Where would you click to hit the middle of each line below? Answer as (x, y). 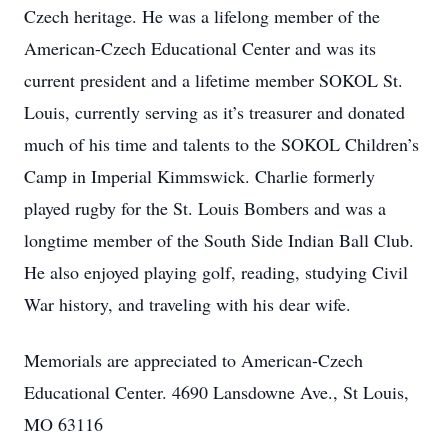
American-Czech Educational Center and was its (200, 48)
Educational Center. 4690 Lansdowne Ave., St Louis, (216, 392)
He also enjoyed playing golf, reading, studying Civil (216, 272)
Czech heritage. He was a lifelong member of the (202, 16)
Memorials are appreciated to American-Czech (193, 360)
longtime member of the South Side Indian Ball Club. (219, 240)
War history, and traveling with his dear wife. (187, 304)
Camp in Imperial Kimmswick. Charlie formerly (199, 176)
